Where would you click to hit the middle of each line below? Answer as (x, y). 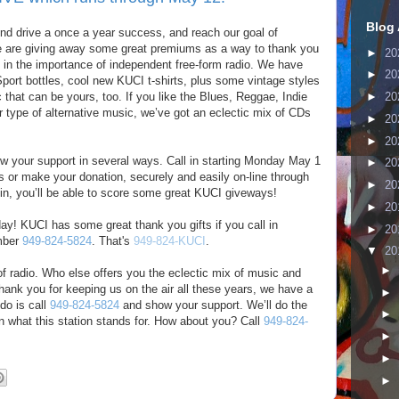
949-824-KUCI (170, 241)
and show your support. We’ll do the (213, 305)
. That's (113, 241)
